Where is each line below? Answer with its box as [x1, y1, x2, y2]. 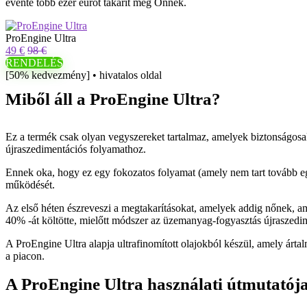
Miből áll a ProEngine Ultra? [5, 90, 221, 108]
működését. [5, 179, 55, 191]
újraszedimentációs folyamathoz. [5, 143, 146, 155]
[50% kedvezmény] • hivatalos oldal [5, 69, 162, 81]
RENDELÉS [5, 57, 63, 69]
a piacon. [5, 250, 45, 262]
